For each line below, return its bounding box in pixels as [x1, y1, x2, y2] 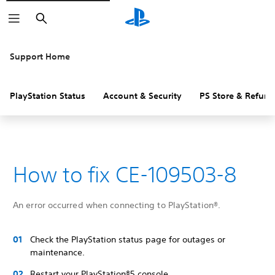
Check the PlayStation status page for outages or [30, 234, 225, 245]
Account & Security [103, 90, 182, 101]
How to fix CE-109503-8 [13, 162, 236, 187]
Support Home [10, 51, 70, 62]
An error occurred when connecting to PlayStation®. [13, 199, 220, 211]
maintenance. [30, 247, 85, 258]
